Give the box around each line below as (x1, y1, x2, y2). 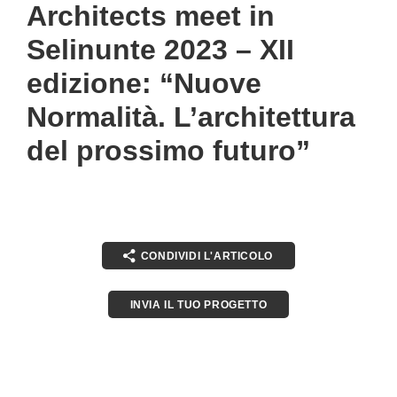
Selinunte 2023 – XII (27, 34, 294, 66)
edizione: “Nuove (27, 67, 261, 100)
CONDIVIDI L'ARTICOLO (140, 249, 273, 262)
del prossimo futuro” (27, 135, 310, 167)
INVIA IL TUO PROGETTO (129, 298, 268, 311)
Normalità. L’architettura (27, 101, 355, 134)
